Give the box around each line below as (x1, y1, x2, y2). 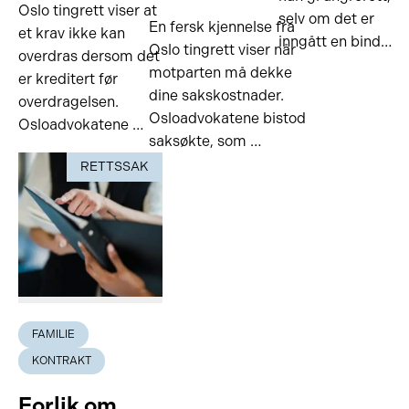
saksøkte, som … (148, 132, 261, 150)
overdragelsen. (18, 93, 119, 110)
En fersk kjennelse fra (148, 18, 295, 36)
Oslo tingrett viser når (148, 41, 296, 58)
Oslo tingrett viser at (18, 2, 157, 19)
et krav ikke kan (18, 25, 125, 42)
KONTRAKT (32, 354, 91, 367)
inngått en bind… (278, 33, 393, 50)
